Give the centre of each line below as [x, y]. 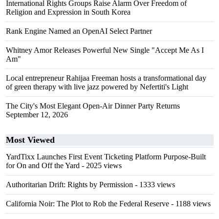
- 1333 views [154, 185]
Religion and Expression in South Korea [68, 12]
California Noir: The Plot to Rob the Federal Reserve [88, 204]
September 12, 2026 [37, 115]
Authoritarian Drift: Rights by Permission [69, 185]
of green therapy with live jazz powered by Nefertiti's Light [97, 87]
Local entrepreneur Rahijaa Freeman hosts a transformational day [106, 78]
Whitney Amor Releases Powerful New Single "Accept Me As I [105, 50]
